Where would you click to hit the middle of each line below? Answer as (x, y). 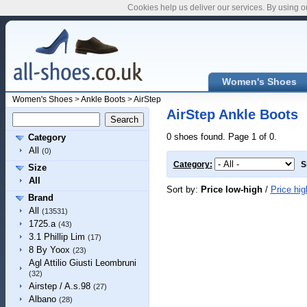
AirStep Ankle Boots (232, 114)
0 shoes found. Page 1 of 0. (221, 137)
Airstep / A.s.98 (59, 286)
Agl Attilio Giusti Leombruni (82, 263)
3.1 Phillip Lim (57, 237)
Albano (42, 299)
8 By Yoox (49, 250)
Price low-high (231, 189)
